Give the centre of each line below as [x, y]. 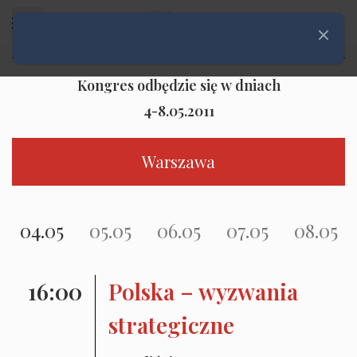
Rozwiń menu [82, 23]
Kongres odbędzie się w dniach [178, 85]
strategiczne [171, 325]
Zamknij [335, 41]
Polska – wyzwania [203, 291]
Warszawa [178, 161]
